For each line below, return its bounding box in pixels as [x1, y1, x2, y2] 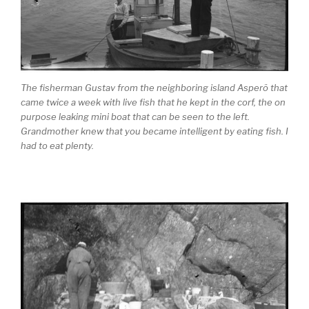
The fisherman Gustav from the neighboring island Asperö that [21, 81, 288, 93]
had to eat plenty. [21, 139, 94, 151]
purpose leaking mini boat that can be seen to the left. [21, 110, 250, 122]
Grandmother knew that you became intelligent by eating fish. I [21, 125, 288, 137]
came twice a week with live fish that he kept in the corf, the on [21, 96, 286, 108]
